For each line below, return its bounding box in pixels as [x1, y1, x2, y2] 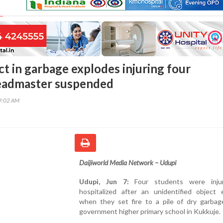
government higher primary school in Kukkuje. [79, 207, 221, 216]
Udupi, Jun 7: [79, 177, 129, 186]
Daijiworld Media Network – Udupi [79, 158, 176, 167]
